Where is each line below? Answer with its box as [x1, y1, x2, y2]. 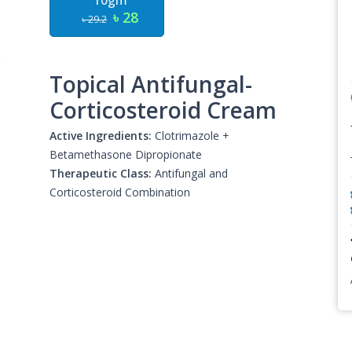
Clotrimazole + [152, 128, 230, 143]
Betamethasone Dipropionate [49, 147, 203, 162]
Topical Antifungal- [49, 69, 253, 99]
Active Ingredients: [49, 128, 152, 143]
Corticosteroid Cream [49, 95, 277, 125]
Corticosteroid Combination [49, 185, 194, 200]
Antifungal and [152, 166, 229, 181]
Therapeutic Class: [49, 166, 152, 181]
